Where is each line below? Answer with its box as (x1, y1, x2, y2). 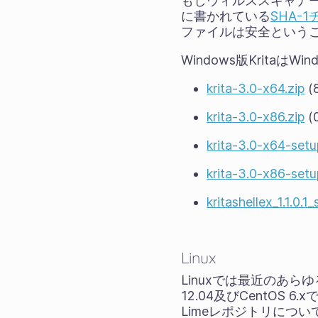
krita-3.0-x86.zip (207, 109, 305, 124)
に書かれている (181, 9, 271, 23)
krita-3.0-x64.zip (207, 81, 305, 96)
